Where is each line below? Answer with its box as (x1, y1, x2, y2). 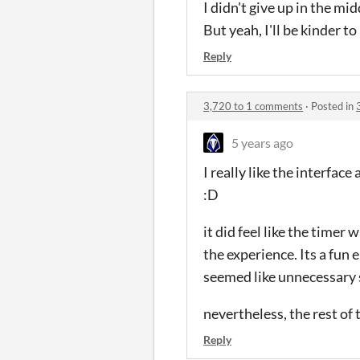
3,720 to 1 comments (203, 99, 303, 112)
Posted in (311, 99, 356, 112)
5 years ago (231, 134, 293, 150)
